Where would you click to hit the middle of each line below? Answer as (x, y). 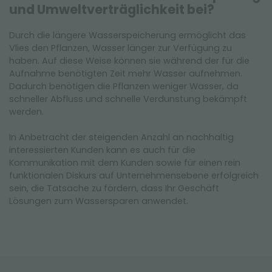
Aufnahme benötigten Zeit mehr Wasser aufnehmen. (126, 73)
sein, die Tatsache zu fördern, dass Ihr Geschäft (114, 188)
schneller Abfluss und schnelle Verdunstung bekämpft (128, 99)
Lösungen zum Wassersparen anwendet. (99, 201)
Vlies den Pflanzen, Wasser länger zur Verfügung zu (121, 48)
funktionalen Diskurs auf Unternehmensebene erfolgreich (134, 175)
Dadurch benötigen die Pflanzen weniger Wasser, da (124, 86)
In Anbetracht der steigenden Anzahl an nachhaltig (121, 137)
